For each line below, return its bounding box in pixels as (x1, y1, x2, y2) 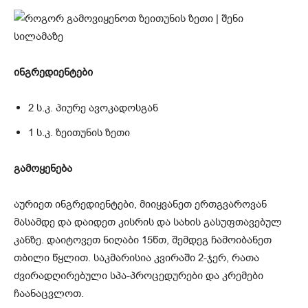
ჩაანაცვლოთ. (14, 287, 84, 301)
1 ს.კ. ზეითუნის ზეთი (28, 126, 130, 140)
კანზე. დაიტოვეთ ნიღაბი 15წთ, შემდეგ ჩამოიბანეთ (14, 233, 272, 247)
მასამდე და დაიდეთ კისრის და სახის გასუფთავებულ (14, 215, 282, 230)
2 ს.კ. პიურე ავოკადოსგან (28, 101, 158, 115)
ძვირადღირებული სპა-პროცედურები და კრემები (14, 269, 263, 283)
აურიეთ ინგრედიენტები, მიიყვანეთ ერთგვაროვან (14, 197, 267, 212)
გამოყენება (14, 162, 72, 176)
